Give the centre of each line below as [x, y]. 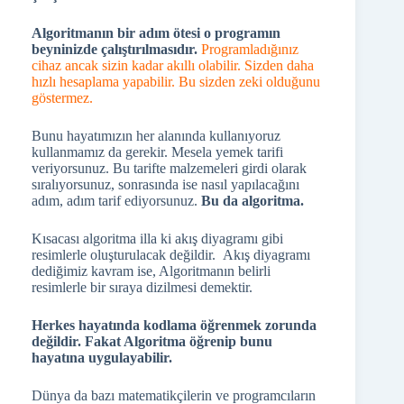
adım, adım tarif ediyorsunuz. [116, 201]
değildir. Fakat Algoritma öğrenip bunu [152, 341]
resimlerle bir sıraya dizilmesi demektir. [142, 287]
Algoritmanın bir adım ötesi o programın [156, 33]
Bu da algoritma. [252, 201]
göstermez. [62, 98]
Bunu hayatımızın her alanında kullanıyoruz [156, 136]
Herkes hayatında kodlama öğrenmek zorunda [174, 325]
